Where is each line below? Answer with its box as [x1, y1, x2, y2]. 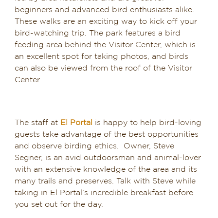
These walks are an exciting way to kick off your [15, 18, 197, 25]
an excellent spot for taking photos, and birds [15, 53, 188, 60]
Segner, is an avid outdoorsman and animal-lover [15, 154, 201, 162]
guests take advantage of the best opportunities [15, 130, 199, 138]
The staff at [15, 119, 60, 127]
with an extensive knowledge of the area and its [15, 165, 197, 173]
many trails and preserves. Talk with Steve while [15, 177, 196, 185]
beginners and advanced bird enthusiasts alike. [15, 6, 194, 14]
